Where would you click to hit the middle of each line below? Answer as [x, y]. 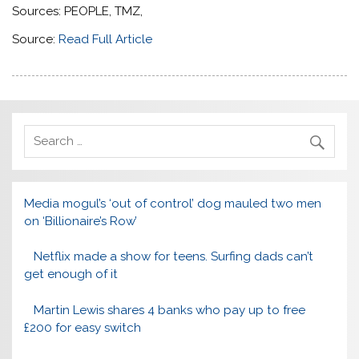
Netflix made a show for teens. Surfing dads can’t [173, 257]
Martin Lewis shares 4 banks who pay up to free [169, 311]
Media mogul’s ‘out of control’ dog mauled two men [173, 203]
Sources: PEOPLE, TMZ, [78, 11]
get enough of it [71, 274]
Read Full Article [106, 40]
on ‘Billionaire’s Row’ [81, 221]
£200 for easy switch [83, 328]
